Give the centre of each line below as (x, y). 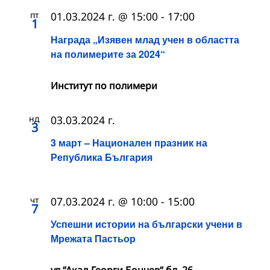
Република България (102, 157)
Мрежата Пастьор (93, 239)
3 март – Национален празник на (129, 142)
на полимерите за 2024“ (108, 54)
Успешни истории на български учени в (146, 224)
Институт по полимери (104, 85)
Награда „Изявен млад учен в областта (145, 39)
